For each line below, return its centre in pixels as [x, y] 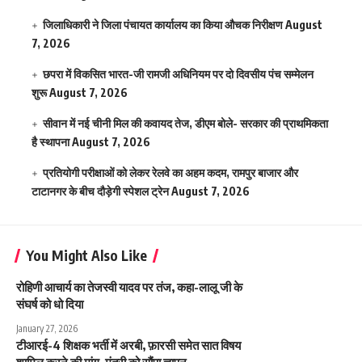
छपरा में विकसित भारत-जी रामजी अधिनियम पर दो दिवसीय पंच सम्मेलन [179, 74]
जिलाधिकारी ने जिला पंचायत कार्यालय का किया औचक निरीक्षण [163, 25]
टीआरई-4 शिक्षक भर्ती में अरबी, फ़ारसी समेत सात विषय [128, 345]
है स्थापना [51, 142]
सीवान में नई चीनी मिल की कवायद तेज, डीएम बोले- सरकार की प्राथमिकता [186, 124]
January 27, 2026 [47, 329]
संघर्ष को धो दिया [50, 304]
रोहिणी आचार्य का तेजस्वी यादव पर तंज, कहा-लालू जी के [129, 287]
